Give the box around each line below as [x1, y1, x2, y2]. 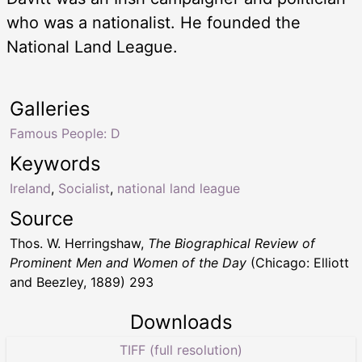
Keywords [10, 152, 101, 176]
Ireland [10, 180, 51, 197]
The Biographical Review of [148, 235, 315, 252]
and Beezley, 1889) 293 [10, 274, 154, 291]
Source [10, 207, 74, 231]
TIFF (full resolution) [120, 342, 242, 359]
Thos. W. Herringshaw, [10, 235, 148, 252]
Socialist [58, 180, 110, 197]
